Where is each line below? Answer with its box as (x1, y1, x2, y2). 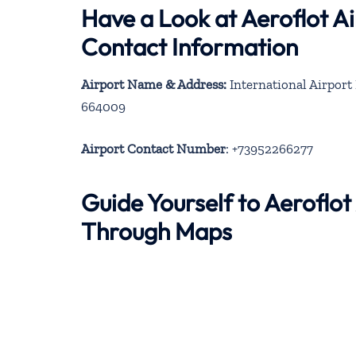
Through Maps (81, 216, 232, 247)
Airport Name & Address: (81, 75, 226, 92)
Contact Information (81, 31, 298, 62)
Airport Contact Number (81, 141, 226, 157)
